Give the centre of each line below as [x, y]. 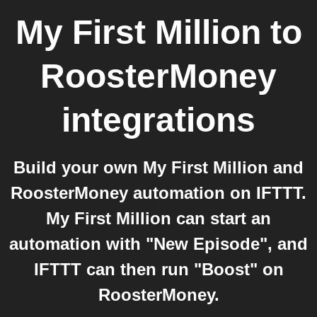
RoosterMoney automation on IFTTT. [158, 193]
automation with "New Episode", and [158, 244]
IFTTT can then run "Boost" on [158, 269]
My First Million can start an [158, 218]
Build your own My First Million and [158, 167]
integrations [158, 120]
